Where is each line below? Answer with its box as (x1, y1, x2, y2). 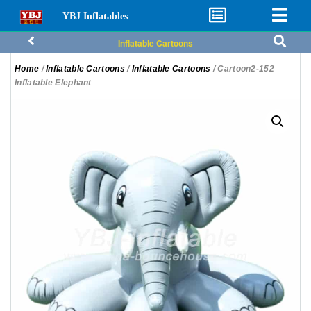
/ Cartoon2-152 (210, 64, 274, 74)
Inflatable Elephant (15, 78, 92, 87)
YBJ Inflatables (62, 10, 128, 22)
